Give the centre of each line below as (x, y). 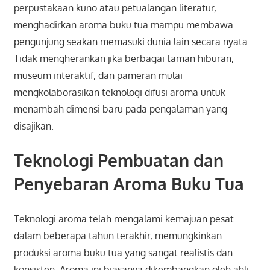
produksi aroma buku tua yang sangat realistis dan (123, 252)
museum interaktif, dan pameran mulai (98, 75)
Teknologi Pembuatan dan (118, 160)
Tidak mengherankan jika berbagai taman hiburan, (124, 58)
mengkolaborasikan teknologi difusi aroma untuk (119, 92)
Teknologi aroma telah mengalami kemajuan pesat (124, 218)
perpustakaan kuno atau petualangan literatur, (115, 8)
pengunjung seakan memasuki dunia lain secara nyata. (132, 41)
